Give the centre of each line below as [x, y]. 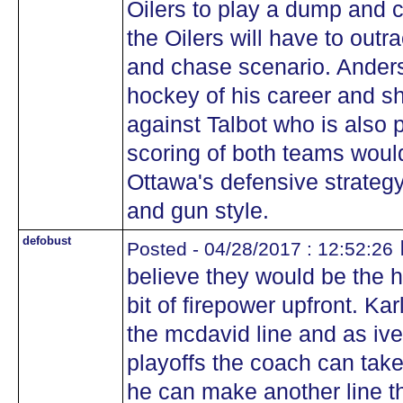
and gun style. [198, 211]
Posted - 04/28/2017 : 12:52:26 [260, 249]
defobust [47, 241]
